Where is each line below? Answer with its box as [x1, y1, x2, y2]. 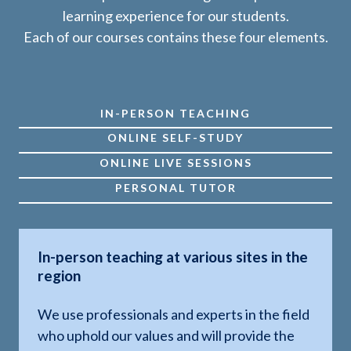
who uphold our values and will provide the [38, 327, 295, 345]
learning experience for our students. [62, 7, 289, 25]
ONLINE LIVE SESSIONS [99, 156, 252, 170]
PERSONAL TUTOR [114, 181, 237, 195]
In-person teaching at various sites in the [38, 248, 308, 266]
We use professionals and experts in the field [38, 306, 309, 324]
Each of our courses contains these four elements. [23, 28, 328, 46]
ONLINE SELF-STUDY [107, 131, 244, 145]
